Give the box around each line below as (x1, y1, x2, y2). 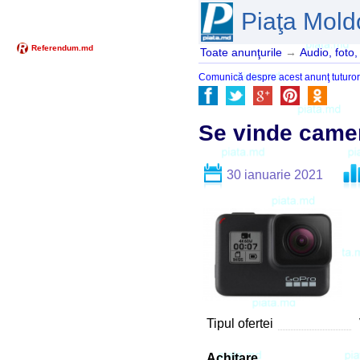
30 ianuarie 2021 (227, 167, 323, 182)
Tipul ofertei (207, 316, 273, 330)
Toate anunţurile (200, 46, 282, 59)
